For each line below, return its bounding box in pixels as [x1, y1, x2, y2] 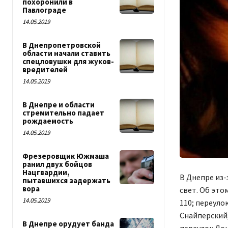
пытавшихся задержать [22, 176, 110, 185]
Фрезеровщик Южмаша [22, 151, 109, 161]
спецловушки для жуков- [22, 56, 114, 66]
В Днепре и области [22, 100, 95, 109]
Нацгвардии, [22, 167, 70, 177]
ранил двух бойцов [22, 159, 92, 169]
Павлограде [22, 5, 66, 15]
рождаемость [22, 116, 73, 126]
